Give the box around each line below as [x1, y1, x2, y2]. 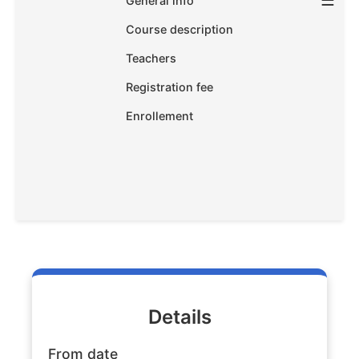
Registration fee [126, 80, 213, 95]
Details [147, 305, 212, 329]
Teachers [126, 51, 176, 66]
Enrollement [126, 109, 193, 123]
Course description [126, 22, 233, 37]
